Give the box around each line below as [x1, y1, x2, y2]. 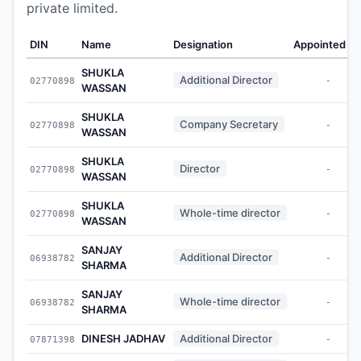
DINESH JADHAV [81, 331, 165, 345]
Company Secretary [180, 117, 278, 131]
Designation [173, 37, 233, 51]
